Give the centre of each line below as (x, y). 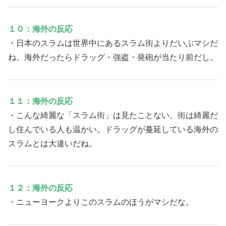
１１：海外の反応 (40, 101)
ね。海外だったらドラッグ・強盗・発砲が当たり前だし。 (113, 57)
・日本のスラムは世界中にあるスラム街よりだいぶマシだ (113, 43)
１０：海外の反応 (40, 29)
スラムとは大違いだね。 (52, 144)
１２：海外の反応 (40, 188)
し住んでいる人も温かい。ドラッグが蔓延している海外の (113, 130)
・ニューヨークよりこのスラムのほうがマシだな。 (101, 202)
